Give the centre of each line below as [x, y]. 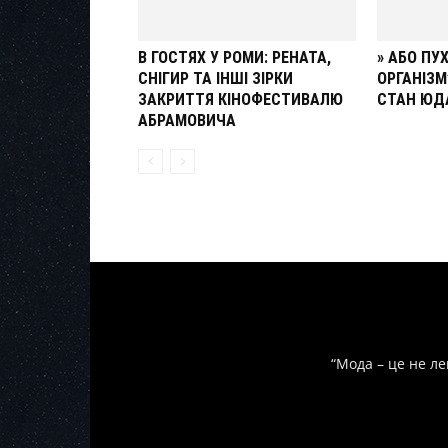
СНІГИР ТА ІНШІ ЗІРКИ [215, 78]
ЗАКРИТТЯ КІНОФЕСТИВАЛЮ [240, 99]
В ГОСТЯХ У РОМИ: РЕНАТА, [234, 57]
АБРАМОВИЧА [187, 120]
